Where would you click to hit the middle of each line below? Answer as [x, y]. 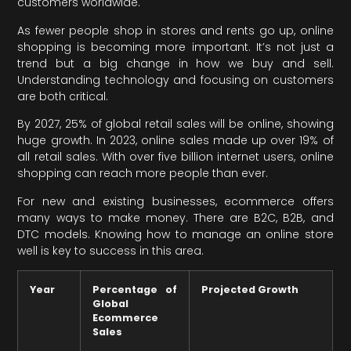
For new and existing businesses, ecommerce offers [175, 201]
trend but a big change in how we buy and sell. [175, 63]
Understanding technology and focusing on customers [175, 80]
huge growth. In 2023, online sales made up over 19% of [175, 141]
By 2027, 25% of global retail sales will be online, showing [175, 124]
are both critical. [63, 96]
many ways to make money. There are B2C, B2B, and [175, 217]
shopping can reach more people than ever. [143, 174]
